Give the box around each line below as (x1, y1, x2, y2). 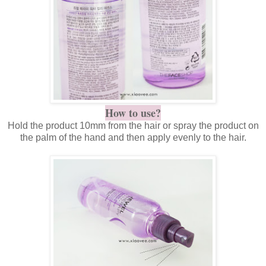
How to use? (105, 105, 161, 121)
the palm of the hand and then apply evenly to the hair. (20, 132, 246, 143)
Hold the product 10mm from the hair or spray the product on (7, 121, 259, 131)
